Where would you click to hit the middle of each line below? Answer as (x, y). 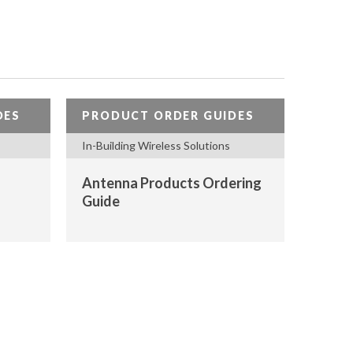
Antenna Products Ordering (172, 183)
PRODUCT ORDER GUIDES (168, 115)
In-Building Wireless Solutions (156, 145)
